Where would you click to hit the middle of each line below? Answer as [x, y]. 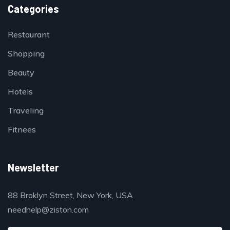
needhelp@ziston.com [48, 209]
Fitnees [22, 129]
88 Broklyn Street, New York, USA [70, 195]
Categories [33, 9]
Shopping [26, 53]
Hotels [20, 91]
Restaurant [29, 34]
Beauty [21, 72]
